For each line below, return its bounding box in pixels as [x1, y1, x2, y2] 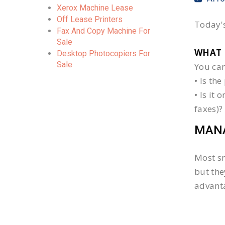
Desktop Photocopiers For [57, 49, 150, 58]
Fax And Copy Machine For [57, 26, 150, 36]
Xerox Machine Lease [57, 3, 133, 13]
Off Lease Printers [57, 15, 123, 24]
